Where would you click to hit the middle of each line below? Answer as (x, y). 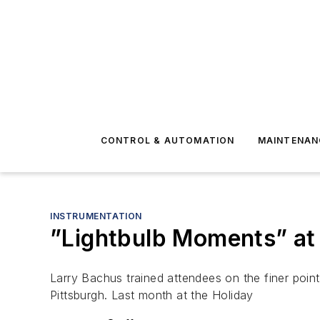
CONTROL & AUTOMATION (167, 140)
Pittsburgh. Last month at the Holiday (152, 295)
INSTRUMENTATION (96, 216)
